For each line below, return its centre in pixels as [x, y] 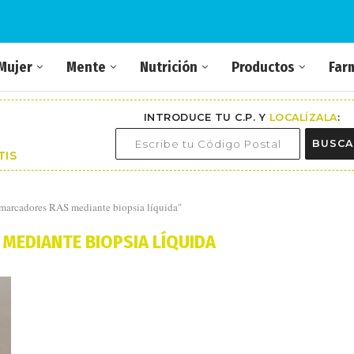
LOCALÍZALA [303, 117]
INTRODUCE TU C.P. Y [206, 117]
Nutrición [169, 67]
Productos [263, 67]
